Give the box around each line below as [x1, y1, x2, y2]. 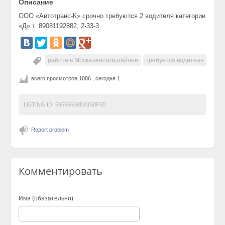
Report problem [31, 127, 69, 133]
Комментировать [19, 164, 103, 178]
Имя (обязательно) [19, 195, 74, 202]
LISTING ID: [24, 101, 54, 108]
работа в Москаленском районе [47, 57, 138, 64]
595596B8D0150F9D [54, 101, 107, 108]
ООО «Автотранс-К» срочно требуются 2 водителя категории [19, 12, 206, 20]
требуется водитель [145, 57, 203, 64]
